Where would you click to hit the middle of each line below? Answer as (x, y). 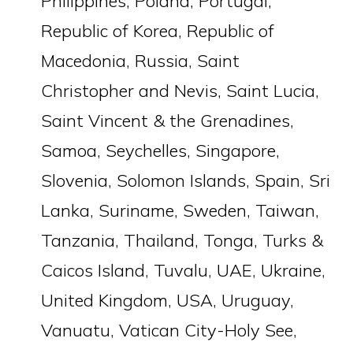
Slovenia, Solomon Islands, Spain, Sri (186, 180)
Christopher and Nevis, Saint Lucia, (180, 91)
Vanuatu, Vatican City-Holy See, (169, 330)
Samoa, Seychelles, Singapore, (161, 150)
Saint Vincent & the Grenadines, (168, 121)
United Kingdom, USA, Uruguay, (168, 300)
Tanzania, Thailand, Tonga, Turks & (182, 240)
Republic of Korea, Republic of (158, 31)
